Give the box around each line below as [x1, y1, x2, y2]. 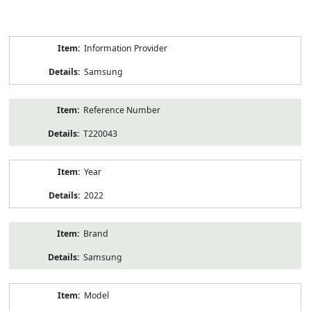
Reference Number [83, 103, 160, 116]
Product [8, 35, 40, 47]
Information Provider [83, 42, 167, 54]
